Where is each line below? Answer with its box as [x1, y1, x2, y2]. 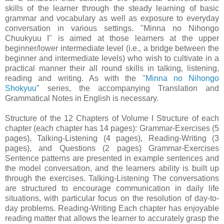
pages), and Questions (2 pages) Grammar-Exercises [5, 143, 219, 152]
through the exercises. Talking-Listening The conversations [5, 173, 219, 182]
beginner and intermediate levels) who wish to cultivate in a [5, 53, 219, 62]
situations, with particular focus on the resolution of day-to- [5, 193, 219, 202]
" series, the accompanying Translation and [36, 83, 219, 92]
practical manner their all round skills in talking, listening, [5, 63, 219, 72]
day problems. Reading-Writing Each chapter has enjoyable [5, 203, 219, 212]
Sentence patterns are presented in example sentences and [5, 153, 219, 162]
